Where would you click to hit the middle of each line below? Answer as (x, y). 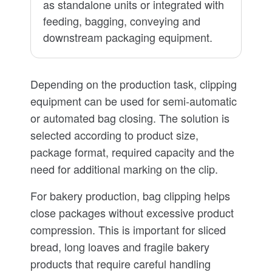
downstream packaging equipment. (128, 37)
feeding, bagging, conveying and (122, 21)
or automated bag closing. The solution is (130, 118)
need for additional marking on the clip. (124, 169)
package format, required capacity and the (132, 152)
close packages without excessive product (132, 212)
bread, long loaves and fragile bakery (120, 246)
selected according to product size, (114, 135)
